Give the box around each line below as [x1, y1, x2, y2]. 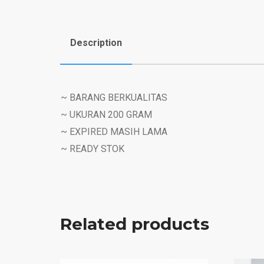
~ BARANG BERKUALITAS [61, 91, 167, 103]
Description [70, 37, 122, 48]
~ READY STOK [61, 143, 124, 154]
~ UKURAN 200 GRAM [61, 108, 152, 120]
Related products [60, 213, 209, 234]
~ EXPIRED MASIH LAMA [61, 126, 167, 137]
